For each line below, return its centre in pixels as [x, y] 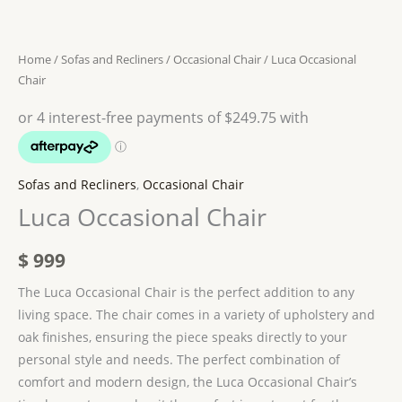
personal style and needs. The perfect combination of [179, 360]
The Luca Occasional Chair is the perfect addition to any [186, 293]
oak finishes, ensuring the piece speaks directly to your [183, 337]
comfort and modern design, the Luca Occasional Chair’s [188, 382]
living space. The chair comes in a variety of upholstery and [197, 315]
